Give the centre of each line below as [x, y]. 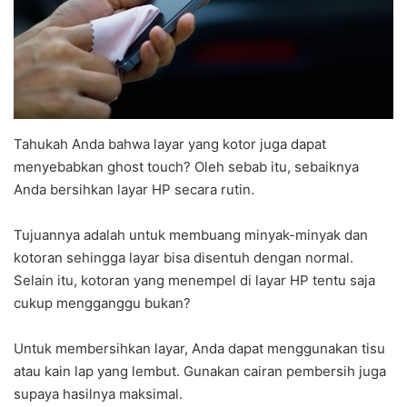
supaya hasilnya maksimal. [98, 394]
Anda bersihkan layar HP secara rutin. [134, 190]
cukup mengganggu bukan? [102, 303]
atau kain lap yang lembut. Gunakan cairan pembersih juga [200, 372]
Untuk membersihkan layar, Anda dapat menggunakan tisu [199, 349]
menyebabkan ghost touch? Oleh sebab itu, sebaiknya [186, 167]
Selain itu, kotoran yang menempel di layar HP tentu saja [194, 281]
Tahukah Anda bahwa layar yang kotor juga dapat [170, 144]
